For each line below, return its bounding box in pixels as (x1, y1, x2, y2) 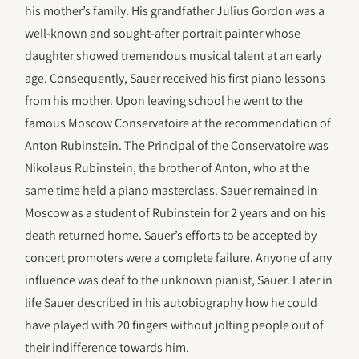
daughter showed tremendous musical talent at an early (25, 47, 322, 65)
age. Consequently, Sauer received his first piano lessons (25, 70, 326, 87)
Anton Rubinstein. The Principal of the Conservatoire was (25, 137, 329, 155)
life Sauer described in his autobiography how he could (25, 294, 318, 312)
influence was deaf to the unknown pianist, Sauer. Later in (25, 272, 333, 289)
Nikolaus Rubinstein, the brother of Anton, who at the (25, 159, 310, 177)
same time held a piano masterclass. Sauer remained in (25, 182, 318, 200)
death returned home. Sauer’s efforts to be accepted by (25, 227, 317, 244)
